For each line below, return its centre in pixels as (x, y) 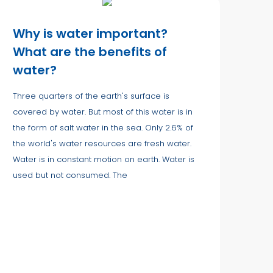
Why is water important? (90, 33)
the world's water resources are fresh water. (102, 143)
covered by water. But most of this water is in (103, 112)
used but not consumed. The (70, 175)
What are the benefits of (90, 51)
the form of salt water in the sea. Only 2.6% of (103, 127)
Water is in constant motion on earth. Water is (104, 159)
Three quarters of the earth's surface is (91, 96)
